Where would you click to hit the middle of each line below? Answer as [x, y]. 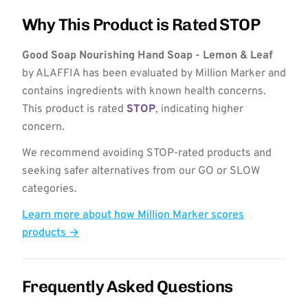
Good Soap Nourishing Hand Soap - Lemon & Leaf [147, 56]
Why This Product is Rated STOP [141, 24]
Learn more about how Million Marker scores [133, 215]
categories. [49, 189]
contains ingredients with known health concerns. [144, 91]
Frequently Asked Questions [128, 286]
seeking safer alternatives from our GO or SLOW [141, 171]
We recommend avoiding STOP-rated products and [147, 153]
